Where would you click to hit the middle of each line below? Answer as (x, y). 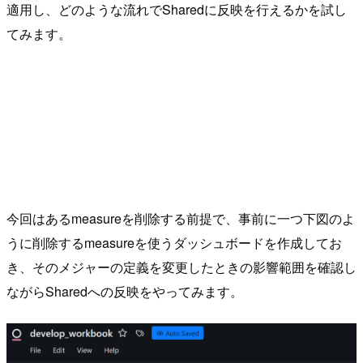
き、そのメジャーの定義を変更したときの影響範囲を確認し (181, 267)
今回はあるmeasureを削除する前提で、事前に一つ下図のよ (181, 219)
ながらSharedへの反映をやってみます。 (125, 292)
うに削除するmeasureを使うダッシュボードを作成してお (174, 243)
